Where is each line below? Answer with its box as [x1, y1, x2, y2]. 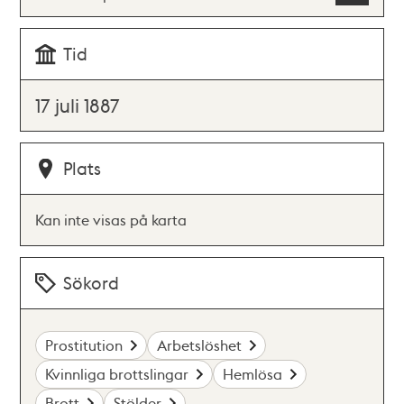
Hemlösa [223, 363, 283, 383]
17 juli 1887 [35, 92, 121, 117]
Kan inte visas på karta [35, 209, 188, 229]
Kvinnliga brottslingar [45, 363, 189, 383]
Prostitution [45, 335, 124, 354]
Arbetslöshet [157, 335, 243, 354]
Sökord [63, 271, 120, 294]
